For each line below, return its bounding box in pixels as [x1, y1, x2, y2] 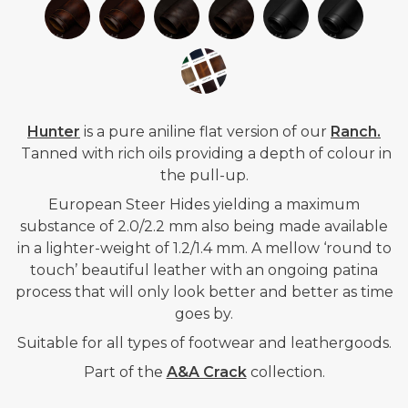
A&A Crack [166, 363, 247, 382]
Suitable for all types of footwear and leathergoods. [16, 334, 392, 352]
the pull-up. [159, 167, 249, 185]
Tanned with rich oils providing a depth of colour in [20, 145, 392, 163]
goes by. [175, 305, 233, 323]
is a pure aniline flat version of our [80, 123, 331, 141]
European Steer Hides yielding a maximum [48, 196, 360, 214]
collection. [246, 363, 325, 382]
